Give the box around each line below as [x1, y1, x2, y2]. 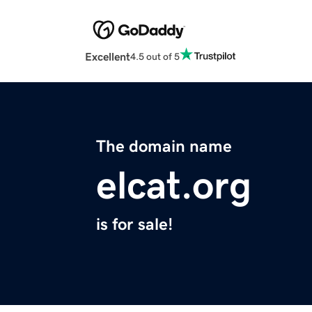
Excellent [85, 51, 130, 63]
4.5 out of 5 [130, 51, 180, 61]
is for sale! [96, 216, 173, 233]
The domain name [96, 138, 232, 155]
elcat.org [96, 166, 251, 205]
